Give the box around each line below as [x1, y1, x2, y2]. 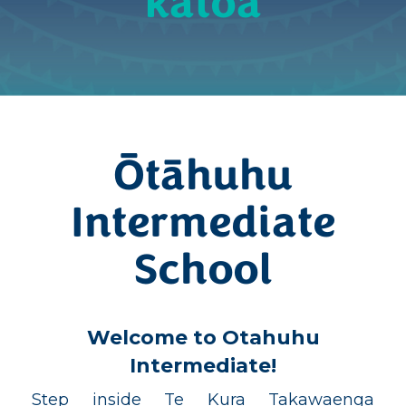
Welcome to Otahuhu [86, 324, 320, 350]
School [133, 250, 273, 295]
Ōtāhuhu [113, 156, 293, 200]
